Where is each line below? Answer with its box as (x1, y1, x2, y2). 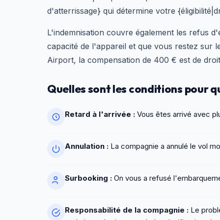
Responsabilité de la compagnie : (65, 205, 189, 215)
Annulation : (65, 141, 109, 151)
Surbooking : (65, 173, 112, 183)
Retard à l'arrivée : (65, 110, 135, 119)
